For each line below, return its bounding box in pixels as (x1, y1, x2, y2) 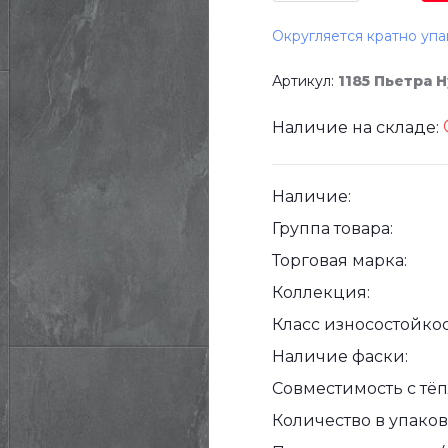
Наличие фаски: (272, 347, 408, 367)
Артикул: (272, 72, 338, 91)
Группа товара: (272, 219, 393, 239)
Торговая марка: (272, 251, 407, 271)
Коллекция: (272, 283, 370, 303)
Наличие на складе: (272, 118, 443, 138)
